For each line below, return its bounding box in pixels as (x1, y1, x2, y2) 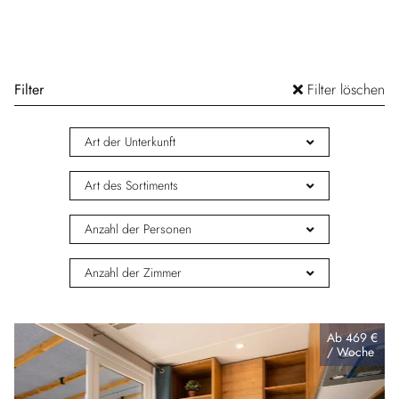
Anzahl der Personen (85, 220, 191, 239)
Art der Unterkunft (85, 133, 175, 151)
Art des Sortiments (85, 176, 178, 195)
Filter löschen (303, 79, 385, 101)
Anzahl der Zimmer (85, 264, 182, 282)
